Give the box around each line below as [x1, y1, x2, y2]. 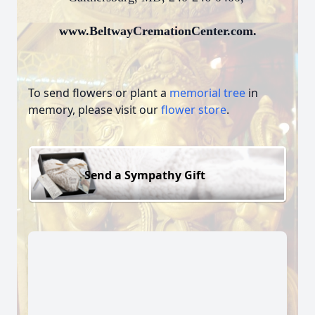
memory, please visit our [28, 102, 161, 117]
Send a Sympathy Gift [84, 167, 205, 183]
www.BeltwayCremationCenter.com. [58, 24, 257, 38]
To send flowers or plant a [28, 85, 169, 101]
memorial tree [169, 85, 245, 101]
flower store [161, 102, 226, 117]
